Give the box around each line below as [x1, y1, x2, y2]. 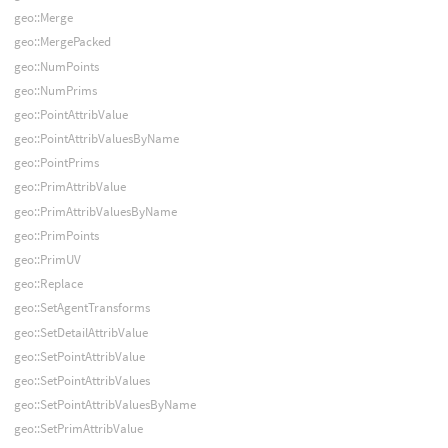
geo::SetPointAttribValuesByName [13, 396, 196, 414]
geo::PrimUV [13, 251, 81, 269]
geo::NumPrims [13, 81, 97, 99]
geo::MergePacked [13, 33, 111, 51]
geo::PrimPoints [13, 226, 99, 244]
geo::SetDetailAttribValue [13, 323, 148, 341]
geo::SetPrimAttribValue [13, 420, 143, 438]
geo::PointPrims [13, 154, 99, 172]
